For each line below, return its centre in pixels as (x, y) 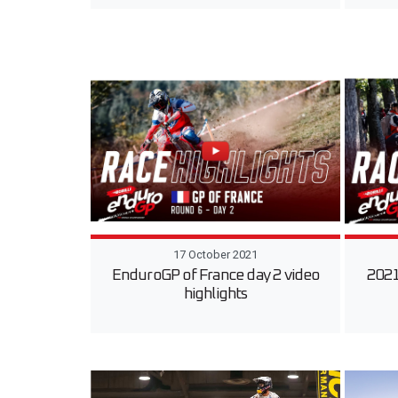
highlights (215, 294)
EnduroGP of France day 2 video (215, 275)
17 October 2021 (216, 254)
